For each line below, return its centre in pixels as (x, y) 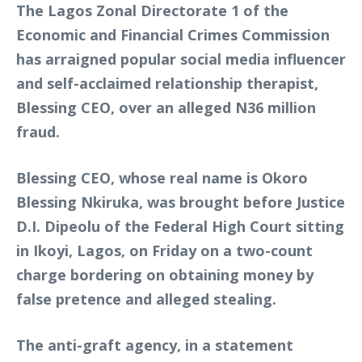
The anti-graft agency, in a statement (155, 345)
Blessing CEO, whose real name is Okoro (162, 177)
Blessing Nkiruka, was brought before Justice (181, 202)
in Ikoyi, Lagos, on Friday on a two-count (164, 250)
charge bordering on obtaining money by (165, 274)
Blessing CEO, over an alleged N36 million (166, 107)
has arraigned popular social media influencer (181, 59)
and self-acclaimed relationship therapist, (167, 83)
